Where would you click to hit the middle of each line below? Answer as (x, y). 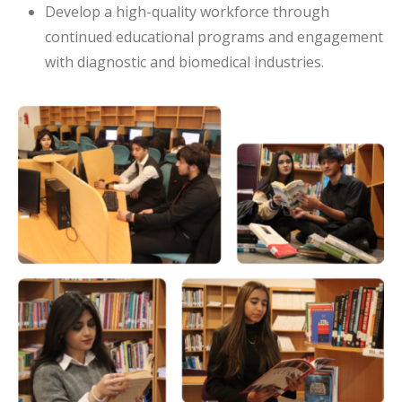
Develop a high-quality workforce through (187, 12)
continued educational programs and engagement (214, 37)
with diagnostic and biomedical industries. (184, 62)
